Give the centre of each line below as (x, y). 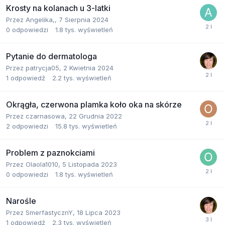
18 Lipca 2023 (99, 212)
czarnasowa (45, 116)
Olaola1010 (42, 164)
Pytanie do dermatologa (51, 56)
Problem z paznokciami (50, 153)
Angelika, (40, 20)
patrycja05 (42, 68)
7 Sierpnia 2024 (84, 20)
